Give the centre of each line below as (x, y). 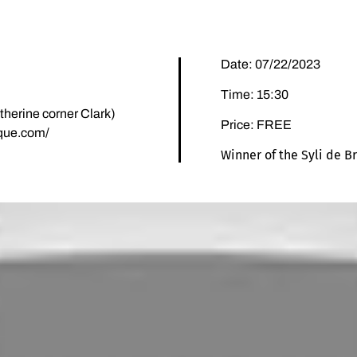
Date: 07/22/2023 (271, 64)
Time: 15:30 (255, 94)
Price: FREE (256, 124)
